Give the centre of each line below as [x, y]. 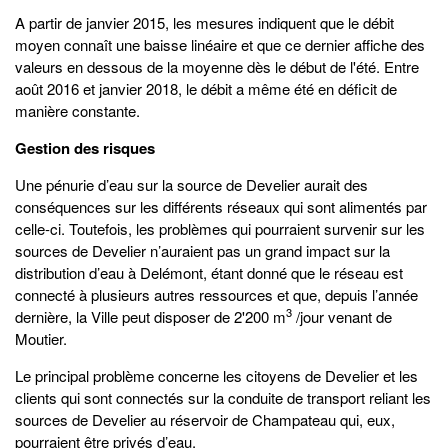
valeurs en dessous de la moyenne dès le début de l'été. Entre [217, 66]
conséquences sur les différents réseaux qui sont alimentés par [221, 206]
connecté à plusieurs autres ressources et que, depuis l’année [216, 294]
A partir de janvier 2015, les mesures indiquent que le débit [204, 22]
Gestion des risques [85, 147]
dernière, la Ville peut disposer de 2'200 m [150, 316]
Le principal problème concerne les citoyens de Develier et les [216, 375]
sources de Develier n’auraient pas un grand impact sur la [202, 250]
